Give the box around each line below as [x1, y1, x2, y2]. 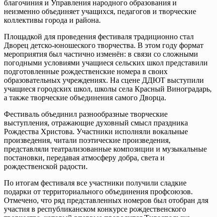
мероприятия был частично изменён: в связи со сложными [4, 49, 198, 58]
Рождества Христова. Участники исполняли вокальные [4, 127, 188, 136]
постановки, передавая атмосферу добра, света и [4, 153, 165, 162]
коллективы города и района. [4, 15, 101, 24]
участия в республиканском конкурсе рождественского [4, 204, 186, 213]
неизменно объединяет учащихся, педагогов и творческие [4, 7, 196, 15]
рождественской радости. [4, 162, 88, 170]
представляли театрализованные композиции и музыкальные [4, 144, 207, 153]
